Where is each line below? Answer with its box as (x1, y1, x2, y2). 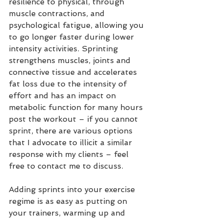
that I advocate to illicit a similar (9, 138, 134, 147)
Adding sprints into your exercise (9, 185, 137, 194)
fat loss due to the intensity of (9, 79, 129, 88)
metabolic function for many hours (9, 103, 145, 112)
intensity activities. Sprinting (9, 44, 120, 53)
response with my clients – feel (9, 150, 131, 159)
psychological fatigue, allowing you (9, 21, 146, 30)
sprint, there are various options (9, 126, 135, 135)
